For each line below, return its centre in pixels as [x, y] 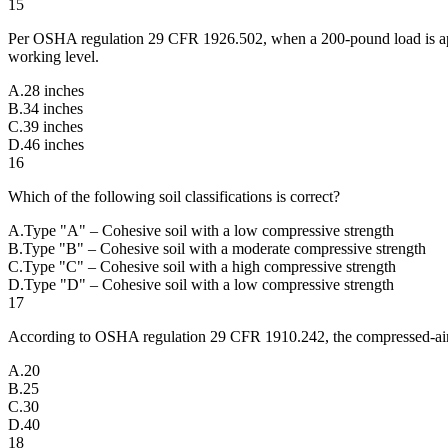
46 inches [54, 144]
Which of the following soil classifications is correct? [174, 196]
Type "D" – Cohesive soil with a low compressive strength [209, 284]
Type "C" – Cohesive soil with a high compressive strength [209, 266]
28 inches [54, 90]
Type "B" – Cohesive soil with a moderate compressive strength [224, 248]
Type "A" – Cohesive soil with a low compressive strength [209, 230]
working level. [53, 56]
